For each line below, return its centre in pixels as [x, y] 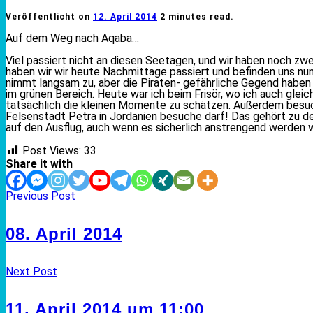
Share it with [39, 164]
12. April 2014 [125, 17]
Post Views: [52, 151]
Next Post [31, 271]
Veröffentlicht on [49, 17]
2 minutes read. [197, 17]
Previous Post [41, 196]
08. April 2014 [64, 234]
